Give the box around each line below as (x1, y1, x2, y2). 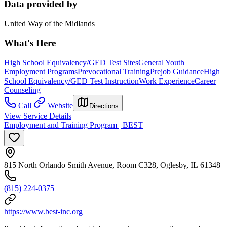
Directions (89, 102, 119, 110)
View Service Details (4, 111, 71, 121)
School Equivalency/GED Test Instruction (4, 77, 139, 86)
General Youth (138, 58, 184, 67)
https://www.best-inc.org (4, 207, 83, 216)
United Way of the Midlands (4, 19, 95, 28)
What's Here (4, 37, 56, 49)
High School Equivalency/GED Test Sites (4, 58, 138, 67)
